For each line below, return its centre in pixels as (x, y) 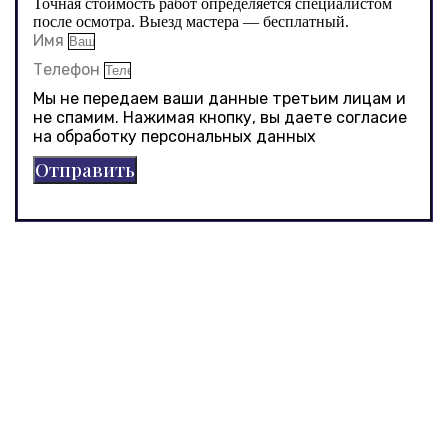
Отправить (85, 169)
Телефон (68, 69)
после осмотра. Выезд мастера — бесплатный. (191, 21)
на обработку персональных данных (174, 136)
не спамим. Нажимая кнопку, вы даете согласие (220, 117)
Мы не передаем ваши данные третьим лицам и (219, 98)
